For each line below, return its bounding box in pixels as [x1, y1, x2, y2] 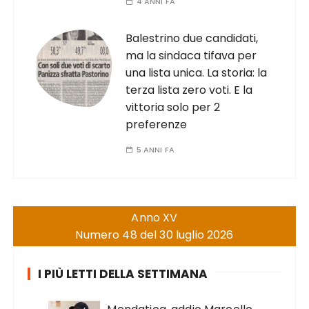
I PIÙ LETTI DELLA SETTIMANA [38, 266, 208, 282]
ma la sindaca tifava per [126, 48, 257, 63]
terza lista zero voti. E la [126, 82, 253, 98]
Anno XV [131, 210, 178, 226]
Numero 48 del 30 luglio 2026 [75, 227, 234, 243]
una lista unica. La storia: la [126, 65, 268, 81]
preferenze [126, 117, 188, 132]
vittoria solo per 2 [126, 99, 221, 115]
